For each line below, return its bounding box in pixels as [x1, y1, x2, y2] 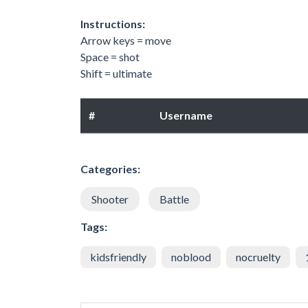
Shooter [91, 192, 129, 206]
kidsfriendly [90, 250, 146, 263]
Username [159, 108, 212, 122]
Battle [159, 192, 189, 206]
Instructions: [80, 16, 145, 30]
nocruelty [236, 250, 280, 263]
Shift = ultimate [80, 66, 152, 80]
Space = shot [80, 49, 140, 63]
